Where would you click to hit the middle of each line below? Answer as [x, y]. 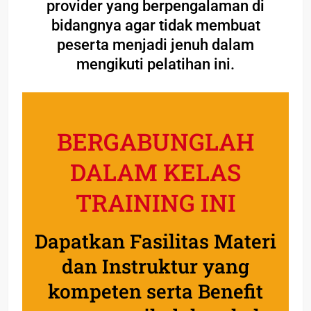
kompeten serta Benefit [155, 291]
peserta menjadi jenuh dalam [155, 44]
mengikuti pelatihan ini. [155, 64]
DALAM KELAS [155, 171]
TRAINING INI [155, 202]
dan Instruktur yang [155, 266]
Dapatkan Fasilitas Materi [155, 241]
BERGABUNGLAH [155, 141]
